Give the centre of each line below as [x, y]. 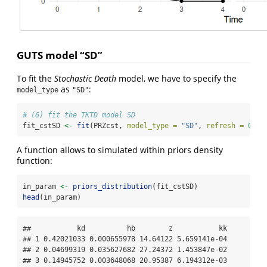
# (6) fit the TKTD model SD [79, 115]
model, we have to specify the [176, 79]
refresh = [225, 126]
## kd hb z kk [125, 229]
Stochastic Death [85, 79]
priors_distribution [112, 187]
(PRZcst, [108, 126]
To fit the [35, 79]
